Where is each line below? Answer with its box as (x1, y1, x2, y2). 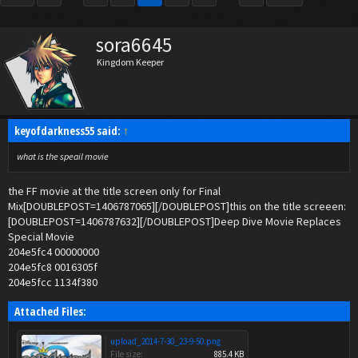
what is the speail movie (17, 150, 109, 162)
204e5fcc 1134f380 (8, 275, 97, 289)
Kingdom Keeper (97, 56, 164, 68)
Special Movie (8, 229, 74, 244)
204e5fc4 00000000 (8, 245, 99, 259)
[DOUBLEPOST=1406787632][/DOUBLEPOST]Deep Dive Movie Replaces (8, 214, 341, 229)
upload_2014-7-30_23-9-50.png (110, 336, 221, 347)
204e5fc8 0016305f (8, 260, 97, 274)
